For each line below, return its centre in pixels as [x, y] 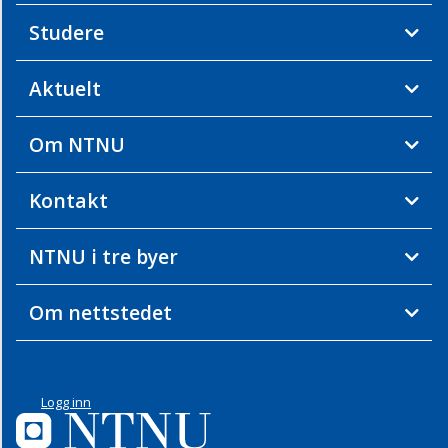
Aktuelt [64, 89]
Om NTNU [76, 145]
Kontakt [68, 201]
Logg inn [66, 402]
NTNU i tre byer [103, 257]
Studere [66, 33]
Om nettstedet [100, 313]
